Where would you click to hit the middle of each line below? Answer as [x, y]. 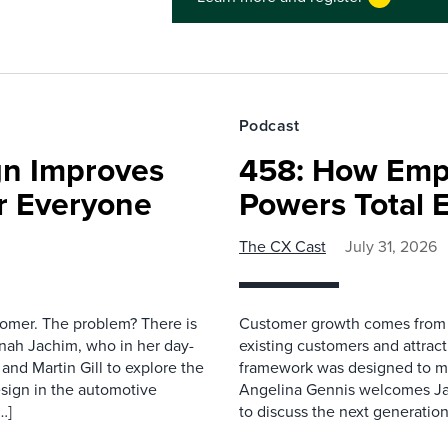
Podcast [269, 125]
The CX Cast [282, 246]
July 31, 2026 [391, 246]
